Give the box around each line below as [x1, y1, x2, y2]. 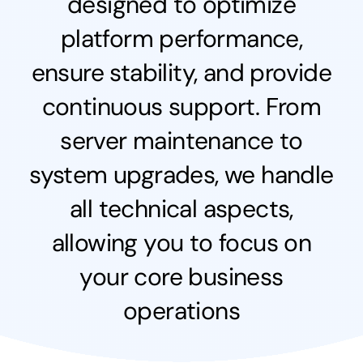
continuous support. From [41, 90, 322, 122]
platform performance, [60, 22, 303, 54]
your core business [79, 260, 284, 293]
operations [123, 294, 240, 327]
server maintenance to [60, 124, 303, 156]
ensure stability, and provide [31, 56, 332, 88]
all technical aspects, [70, 192, 293, 224]
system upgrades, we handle [29, 158, 334, 190]
